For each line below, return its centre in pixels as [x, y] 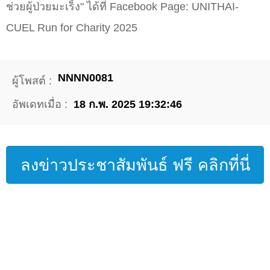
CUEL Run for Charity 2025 [72, 28]
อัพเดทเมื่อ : [40, 105]
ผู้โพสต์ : [32, 81]
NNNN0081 [86, 78]
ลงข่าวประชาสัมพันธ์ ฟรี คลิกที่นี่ [135, 165]
